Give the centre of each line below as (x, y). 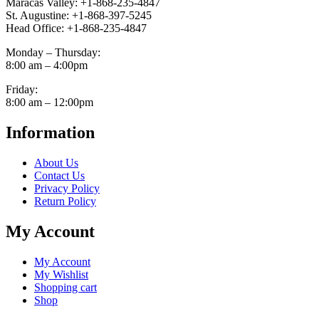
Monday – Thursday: (53, 53)
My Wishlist (61, 274)
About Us (56, 163)
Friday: (22, 90)
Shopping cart (66, 287)
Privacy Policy (67, 189)
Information (50, 133)
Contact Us (59, 176)
